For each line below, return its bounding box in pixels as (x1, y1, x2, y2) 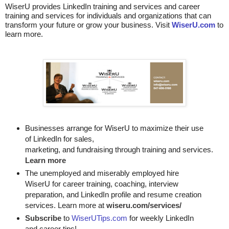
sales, (74, 134, 96, 144)
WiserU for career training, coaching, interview (25, 179, 178, 189)
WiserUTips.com (71, 213, 127, 222)
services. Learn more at (25, 201, 106, 210)
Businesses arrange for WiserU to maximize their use (25, 124, 203, 133)
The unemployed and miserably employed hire (25, 169, 179, 178)
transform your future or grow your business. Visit (5, 20, 172, 29)
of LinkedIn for (25, 134, 74, 144)
